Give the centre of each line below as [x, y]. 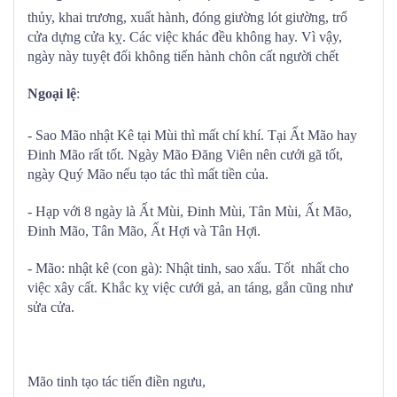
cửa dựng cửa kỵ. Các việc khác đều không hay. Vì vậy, [185, 37]
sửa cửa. [51, 307]
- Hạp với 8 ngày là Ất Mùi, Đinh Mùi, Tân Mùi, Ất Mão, [190, 211]
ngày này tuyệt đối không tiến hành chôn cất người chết [183, 56]
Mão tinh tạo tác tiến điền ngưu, [117, 381]
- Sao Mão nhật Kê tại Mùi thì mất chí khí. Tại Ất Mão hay [192, 135]
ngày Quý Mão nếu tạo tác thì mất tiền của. [148, 174]
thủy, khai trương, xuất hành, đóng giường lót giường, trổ [187, 17]
